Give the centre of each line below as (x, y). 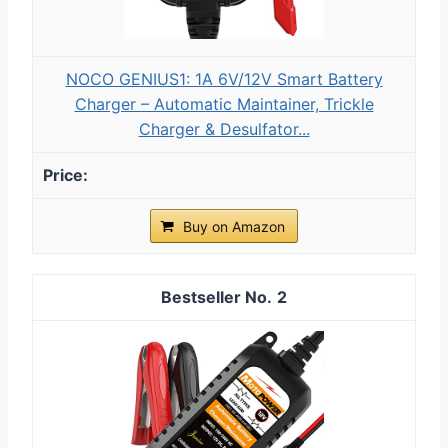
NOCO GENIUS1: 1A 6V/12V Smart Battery (224, 78)
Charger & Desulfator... (224, 128)
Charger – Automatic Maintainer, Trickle (224, 103)
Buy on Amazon (234, 226)
